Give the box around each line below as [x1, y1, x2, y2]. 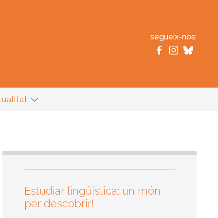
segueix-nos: [150, 32, 197, 41]
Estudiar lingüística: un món [24, 184, 161, 197]
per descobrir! [24, 197, 94, 210]
